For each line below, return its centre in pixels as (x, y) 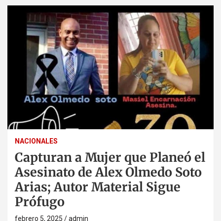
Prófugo (40, 202)
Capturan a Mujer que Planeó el (110, 157)
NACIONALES (36, 141)
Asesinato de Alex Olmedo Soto (108, 172)
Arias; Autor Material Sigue (98, 187)
